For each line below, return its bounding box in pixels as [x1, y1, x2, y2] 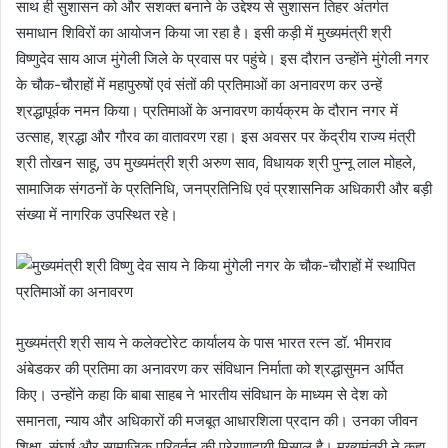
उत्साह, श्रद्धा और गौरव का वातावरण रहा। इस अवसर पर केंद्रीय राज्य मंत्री [16, 126, 415, 146]
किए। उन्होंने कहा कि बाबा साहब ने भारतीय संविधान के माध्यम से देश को [16, 384, 387, 404]
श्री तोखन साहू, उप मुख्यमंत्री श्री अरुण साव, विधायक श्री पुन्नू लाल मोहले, [16, 152, 416, 172]
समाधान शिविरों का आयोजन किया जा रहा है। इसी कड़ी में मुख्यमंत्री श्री [16, 22, 391, 42]
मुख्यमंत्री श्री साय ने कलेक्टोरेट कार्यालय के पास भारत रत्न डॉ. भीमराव [16, 332, 391, 352]
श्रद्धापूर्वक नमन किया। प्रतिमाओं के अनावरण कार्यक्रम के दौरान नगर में [16, 100, 398, 120]
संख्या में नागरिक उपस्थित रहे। [16, 204, 178, 224]
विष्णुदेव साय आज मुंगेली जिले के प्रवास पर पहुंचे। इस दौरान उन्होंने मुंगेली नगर [16, 48, 429, 68]
